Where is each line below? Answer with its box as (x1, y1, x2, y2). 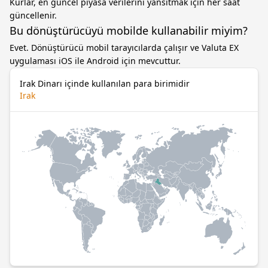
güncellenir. (10, 10, 57, 21)
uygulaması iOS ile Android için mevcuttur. (10, 55, 181, 66)
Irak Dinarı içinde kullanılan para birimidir (20, 78, 190, 89)
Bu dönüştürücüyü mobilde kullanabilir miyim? (10, 23, 248, 38)
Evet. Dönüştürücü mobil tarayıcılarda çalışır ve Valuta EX (10, 42, 239, 53)
